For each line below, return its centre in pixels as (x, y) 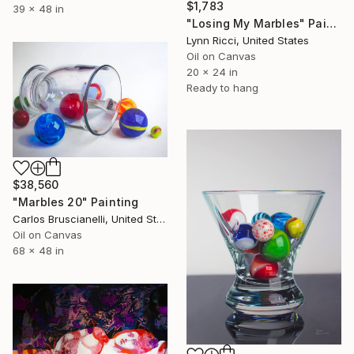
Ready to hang (222, 88)
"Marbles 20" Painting (76, 201)
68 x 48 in (38, 250)
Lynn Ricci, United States (248, 41)
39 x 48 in (38, 8)
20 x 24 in (212, 72)
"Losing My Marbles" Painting (331, 24)
